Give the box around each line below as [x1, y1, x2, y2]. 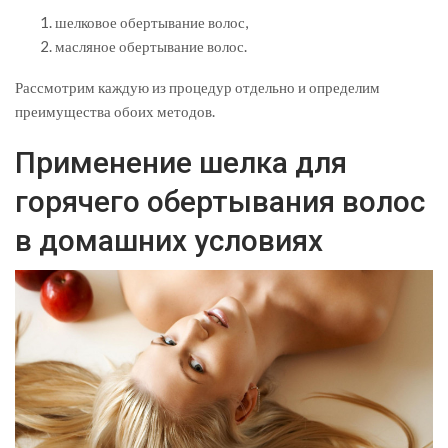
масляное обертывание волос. [55, 37, 247, 56]
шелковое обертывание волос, [55, 13, 248, 32]
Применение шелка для [15, 145, 347, 181]
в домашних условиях [15, 223, 323, 259]
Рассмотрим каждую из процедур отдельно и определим [15, 78, 380, 97]
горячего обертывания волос [15, 184, 425, 220]
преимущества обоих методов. [15, 102, 215, 121]
